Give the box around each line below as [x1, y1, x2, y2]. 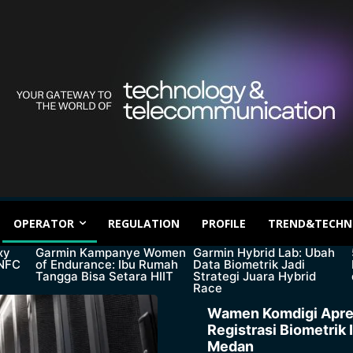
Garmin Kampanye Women [35, 245, 186, 261]
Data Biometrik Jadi [193, 257, 306, 273]
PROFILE [202, 215, 246, 231]
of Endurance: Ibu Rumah [35, 257, 178, 273]
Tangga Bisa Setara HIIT [35, 269, 173, 284]
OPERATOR [13, 215, 74, 231]
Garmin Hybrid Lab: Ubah [193, 245, 336, 261]
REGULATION [108, 215, 180, 231]
